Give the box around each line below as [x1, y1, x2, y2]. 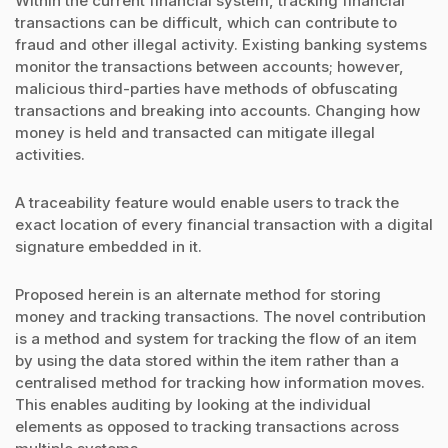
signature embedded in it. [15, 237, 202, 257]
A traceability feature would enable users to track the [15, 193, 399, 213]
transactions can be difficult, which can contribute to [15, 12, 397, 32]
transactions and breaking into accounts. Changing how [15, 100, 420, 120]
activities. [15, 144, 85, 164]
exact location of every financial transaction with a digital [15, 215, 433, 235]
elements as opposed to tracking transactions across [15, 417, 399, 437]
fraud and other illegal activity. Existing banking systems [15, 34, 427, 54]
